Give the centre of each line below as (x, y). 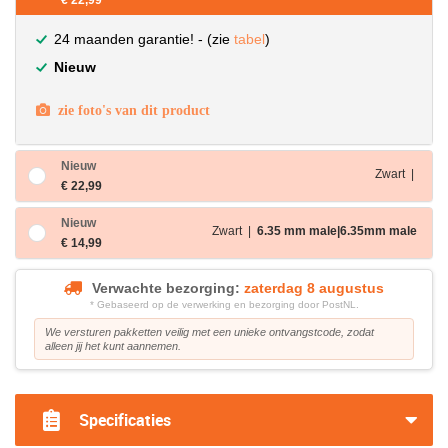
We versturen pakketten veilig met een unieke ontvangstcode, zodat (209, 332)
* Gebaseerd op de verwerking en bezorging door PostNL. (224, 304)
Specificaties (125, 420)
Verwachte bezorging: (166, 288)
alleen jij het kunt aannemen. (113, 346)
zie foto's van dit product (130, 110)
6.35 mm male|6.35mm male (337, 231)
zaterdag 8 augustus (314, 288)
